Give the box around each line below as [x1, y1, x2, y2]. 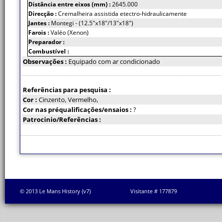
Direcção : [28, 9, 58, 18]
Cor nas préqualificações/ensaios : [23, 105, 133, 114]
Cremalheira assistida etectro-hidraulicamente [58, 9, 187, 18]
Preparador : [28, 38, 64, 46]
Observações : [23, 57, 68, 66]
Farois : [28, 28, 51, 37]
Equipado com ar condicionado [68, 57, 160, 66]
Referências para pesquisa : [23, 85, 111, 94]
